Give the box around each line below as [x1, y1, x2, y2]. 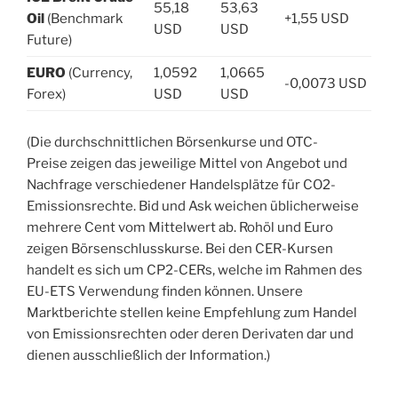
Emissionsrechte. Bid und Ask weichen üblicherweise [27, 197, 359, 214]
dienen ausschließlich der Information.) [27, 346, 270, 363]
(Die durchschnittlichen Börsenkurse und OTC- [27, 133, 318, 150]
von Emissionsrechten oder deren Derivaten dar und [27, 325, 354, 342]
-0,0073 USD [284, 76, 367, 92]
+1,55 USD [284, 11, 349, 28]
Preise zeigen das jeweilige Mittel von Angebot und [27, 155, 347, 171]
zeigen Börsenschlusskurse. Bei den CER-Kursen [27, 240, 333, 257]
